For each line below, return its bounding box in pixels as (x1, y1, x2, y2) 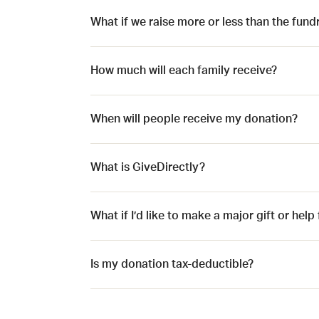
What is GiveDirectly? (90, 161, 205, 173)
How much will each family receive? (90, 64, 277, 76)
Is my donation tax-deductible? (90, 258, 253, 270)
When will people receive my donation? (90, 113, 298, 125)
